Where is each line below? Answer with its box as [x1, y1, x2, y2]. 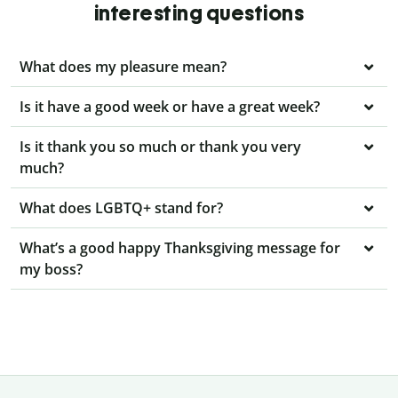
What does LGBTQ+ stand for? [20, 198, 223, 219]
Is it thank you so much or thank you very [20, 137, 301, 157]
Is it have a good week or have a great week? [20, 97, 320, 117]
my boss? [20, 259, 83, 280]
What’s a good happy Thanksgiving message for [20, 238, 340, 259]
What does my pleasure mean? [20, 57, 227, 77]
